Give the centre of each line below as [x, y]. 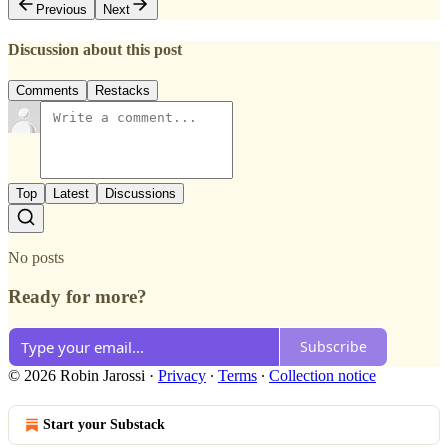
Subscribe [333, 347]
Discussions [140, 194]
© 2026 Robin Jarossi [76, 375]
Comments [47, 91]
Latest [71, 194]
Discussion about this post [95, 49]
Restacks [122, 91]
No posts [36, 258]
